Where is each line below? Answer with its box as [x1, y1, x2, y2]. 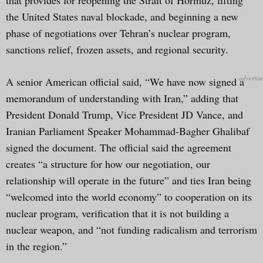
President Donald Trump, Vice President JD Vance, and [6, 107, 243, 122]
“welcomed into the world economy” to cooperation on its [6, 189, 252, 204]
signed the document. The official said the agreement [6, 140, 231, 154]
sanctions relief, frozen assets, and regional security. [6, 42, 228, 56]
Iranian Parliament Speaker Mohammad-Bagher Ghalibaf [6, 123, 249, 138]
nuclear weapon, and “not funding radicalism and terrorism [6, 222, 257, 237]
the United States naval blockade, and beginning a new [6, 9, 238, 23]
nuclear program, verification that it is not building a [6, 205, 229, 220]
